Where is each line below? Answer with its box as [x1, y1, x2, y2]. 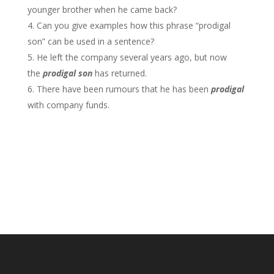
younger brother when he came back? [27, 4, 177, 15]
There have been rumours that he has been [36, 83, 211, 95]
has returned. [92, 67, 147, 79]
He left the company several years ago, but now [36, 51, 227, 63]
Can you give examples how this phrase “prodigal [36, 20, 231, 31]
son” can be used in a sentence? [27, 35, 154, 47]
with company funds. [27, 99, 109, 111]
